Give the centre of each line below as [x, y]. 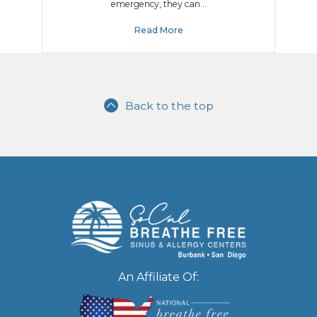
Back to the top [169, 106]
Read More [158, 30]
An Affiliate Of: [158, 277]
